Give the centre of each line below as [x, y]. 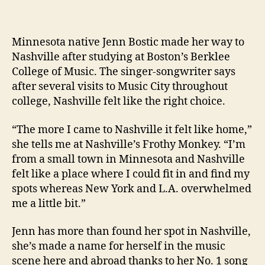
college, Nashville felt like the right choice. [119, 101]
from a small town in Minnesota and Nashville [128, 159]
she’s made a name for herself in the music [119, 246]
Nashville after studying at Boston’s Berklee [121, 57]
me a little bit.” [49, 203]
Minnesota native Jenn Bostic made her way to [128, 42]
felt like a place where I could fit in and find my [131, 174]
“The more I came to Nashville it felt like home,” [132, 130]
